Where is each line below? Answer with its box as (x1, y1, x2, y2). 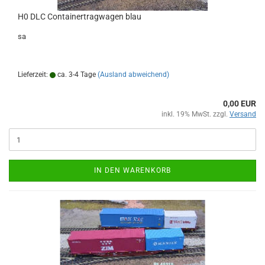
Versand (230, 110, 256, 118)
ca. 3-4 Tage (56, 70, 96, 79)
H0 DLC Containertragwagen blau (18, 12, 141, 21)
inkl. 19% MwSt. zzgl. (161, 110, 230, 118)
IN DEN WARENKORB (94, 166, 171, 174)
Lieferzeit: (18, 70, 50, 79)
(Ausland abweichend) (98, 70, 169, 79)
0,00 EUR (223, 99, 256, 108)
